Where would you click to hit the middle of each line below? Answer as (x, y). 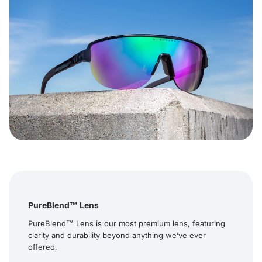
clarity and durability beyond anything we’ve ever (117, 235)
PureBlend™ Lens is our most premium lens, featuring (127, 223)
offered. (43, 247)
